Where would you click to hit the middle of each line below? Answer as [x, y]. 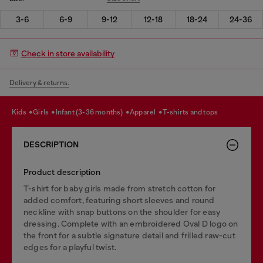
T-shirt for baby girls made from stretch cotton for [120, 188]
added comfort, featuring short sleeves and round [119, 200]
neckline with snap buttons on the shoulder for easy [122, 212]
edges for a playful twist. [70, 247]
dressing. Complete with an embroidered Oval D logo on [131, 223]
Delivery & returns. [39, 82]
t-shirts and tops [193, 112]
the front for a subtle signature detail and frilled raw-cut [129, 235]
